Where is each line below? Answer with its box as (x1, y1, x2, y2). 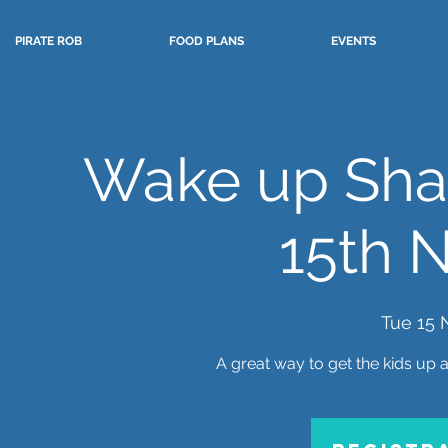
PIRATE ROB (15, 34, 82, 48)
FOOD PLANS (169, 34, 244, 48)
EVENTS (331, 34, 376, 48)
